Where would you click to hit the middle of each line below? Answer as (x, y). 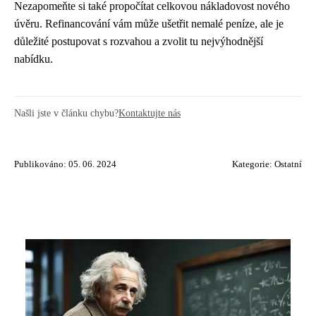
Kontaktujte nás (150, 113)
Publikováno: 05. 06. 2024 (65, 164)
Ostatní (288, 164)
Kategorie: (253, 164)
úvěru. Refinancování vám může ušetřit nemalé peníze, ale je (149, 23)
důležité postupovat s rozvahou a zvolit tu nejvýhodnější (139, 41)
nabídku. (34, 59)
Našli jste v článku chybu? (66, 113)
